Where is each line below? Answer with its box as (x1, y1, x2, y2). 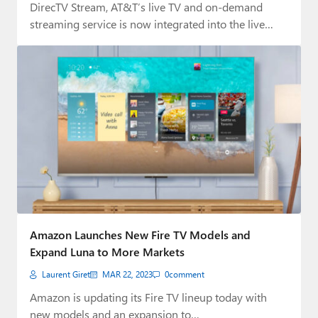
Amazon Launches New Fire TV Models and (30, 227, 251, 242)
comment (169, 269, 204, 280)
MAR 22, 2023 (102, 269, 153, 280)
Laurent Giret (42, 269, 90, 280)
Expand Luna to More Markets (30, 244, 185, 259)
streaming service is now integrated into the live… (30, 16, 273, 31)
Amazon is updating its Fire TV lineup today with (30, 290, 267, 305)
